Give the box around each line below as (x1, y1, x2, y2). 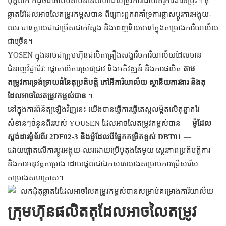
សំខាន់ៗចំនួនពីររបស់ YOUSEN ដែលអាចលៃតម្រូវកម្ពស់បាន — (8, 119, 192, 128)
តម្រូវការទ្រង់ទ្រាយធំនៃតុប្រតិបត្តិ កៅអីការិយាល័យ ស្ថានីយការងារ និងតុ (8, 78, 206, 87)
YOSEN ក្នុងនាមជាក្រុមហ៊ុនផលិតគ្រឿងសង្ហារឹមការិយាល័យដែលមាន (8, 50, 202, 60)
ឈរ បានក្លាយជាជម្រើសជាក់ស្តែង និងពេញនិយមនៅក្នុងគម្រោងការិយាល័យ (8, 23, 218, 33)
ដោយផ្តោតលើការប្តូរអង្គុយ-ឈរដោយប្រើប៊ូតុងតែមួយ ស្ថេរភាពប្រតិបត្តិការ (8, 146, 210, 155)
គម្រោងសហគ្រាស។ (8, 173, 64, 183)
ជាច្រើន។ (8, 37, 33, 46)
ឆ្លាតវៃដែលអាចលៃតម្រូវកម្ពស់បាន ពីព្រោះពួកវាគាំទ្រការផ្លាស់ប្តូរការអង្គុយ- (8, 10, 211, 19)
